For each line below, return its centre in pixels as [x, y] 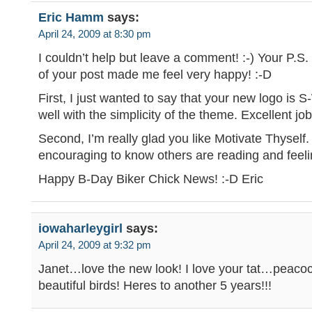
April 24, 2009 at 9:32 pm [95, 245]
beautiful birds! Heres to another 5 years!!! [155, 286]
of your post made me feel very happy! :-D [155, 75]
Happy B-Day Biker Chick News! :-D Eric [151, 179]
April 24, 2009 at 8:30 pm [95, 34]
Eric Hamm [71, 17]
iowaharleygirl [80, 228]
